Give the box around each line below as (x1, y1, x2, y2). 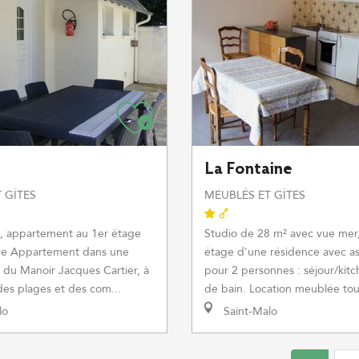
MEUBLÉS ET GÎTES (204, 188, 305, 203)
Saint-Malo (220, 304, 277, 319)
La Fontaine (204, 161, 292, 179)
